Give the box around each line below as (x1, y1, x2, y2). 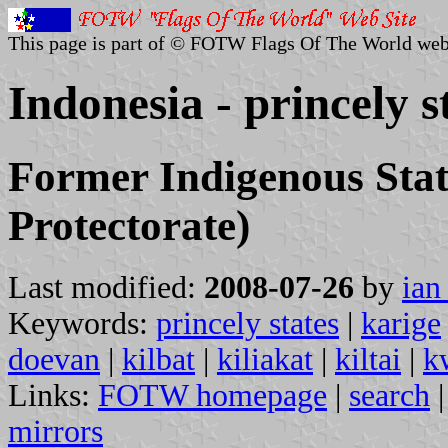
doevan (8, 341, 100, 377)
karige (361, 305, 441, 341)
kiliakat (217, 341, 313, 377)
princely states (156, 305, 339, 341)
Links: (8, 377, 98, 413)
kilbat (122, 341, 195, 377)
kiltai (335, 341, 401, 377)
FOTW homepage (98, 377, 327, 413)
